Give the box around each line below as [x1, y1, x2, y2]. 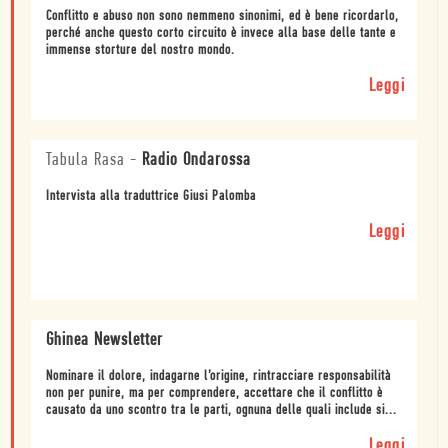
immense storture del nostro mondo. [46, 43, 235, 59]
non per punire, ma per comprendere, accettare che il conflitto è [46, 386, 383, 402]
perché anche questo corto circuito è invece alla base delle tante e [46, 26, 396, 42]
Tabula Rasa [46, 151, 130, 171]
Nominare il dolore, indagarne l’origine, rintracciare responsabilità [46, 369, 391, 385]
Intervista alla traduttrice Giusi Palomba [46, 189, 256, 205]
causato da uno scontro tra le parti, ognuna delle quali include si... [46, 403, 397, 419]
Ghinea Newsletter [46, 331, 163, 351]
